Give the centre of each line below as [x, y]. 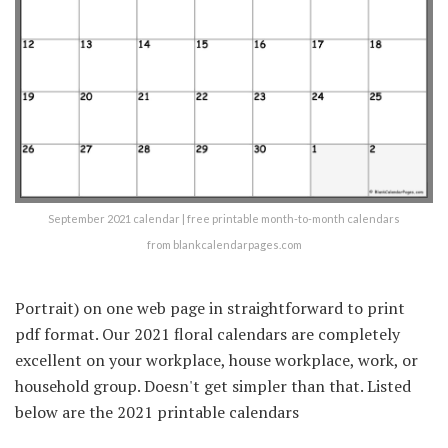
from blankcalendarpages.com [224, 244]
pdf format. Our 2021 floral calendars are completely [207, 333]
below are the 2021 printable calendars [157, 411]
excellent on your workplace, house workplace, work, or [216, 359]
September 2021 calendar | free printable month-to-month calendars [224, 218]
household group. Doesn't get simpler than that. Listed [213, 385]
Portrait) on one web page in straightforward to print [210, 307]
